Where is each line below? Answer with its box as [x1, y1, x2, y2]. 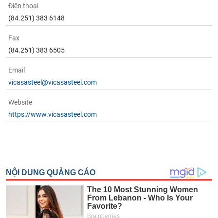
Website [8, 89, 33, 96]
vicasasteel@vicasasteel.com [8, 69, 97, 76]
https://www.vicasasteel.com [8, 101, 97, 109]
